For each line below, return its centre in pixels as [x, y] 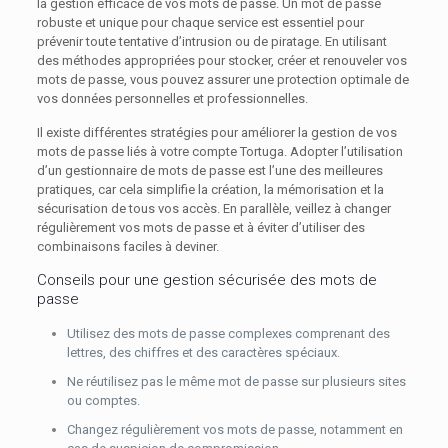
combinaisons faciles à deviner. [127, 246]
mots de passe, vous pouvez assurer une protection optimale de [222, 79]
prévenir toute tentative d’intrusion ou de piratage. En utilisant [211, 41]
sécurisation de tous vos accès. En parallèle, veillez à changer [213, 208]
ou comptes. [103, 400]
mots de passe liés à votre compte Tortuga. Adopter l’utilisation [219, 151]
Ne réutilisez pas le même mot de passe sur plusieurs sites [236, 381]
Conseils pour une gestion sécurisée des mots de [206, 280]
